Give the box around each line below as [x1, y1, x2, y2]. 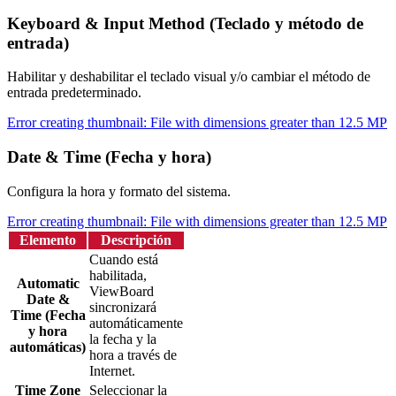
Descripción [101, 232, 171, 247]
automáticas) [10, 339, 86, 354]
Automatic [16, 275, 80, 291]
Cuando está [89, 251, 158, 267]
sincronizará [89, 299, 156, 315]
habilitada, [89, 267, 147, 283]
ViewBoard [89, 283, 154, 299]
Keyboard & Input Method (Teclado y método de [7, 13, 363, 33]
